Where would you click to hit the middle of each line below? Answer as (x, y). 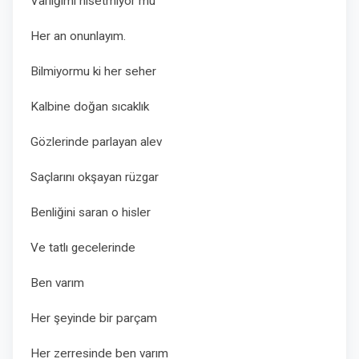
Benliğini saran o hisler (91, 212)
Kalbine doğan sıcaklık (90, 107)
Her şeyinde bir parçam (94, 318)
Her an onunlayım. (78, 36)
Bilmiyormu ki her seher (93, 71)
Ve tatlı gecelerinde (83, 248)
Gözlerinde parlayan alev (96, 142)
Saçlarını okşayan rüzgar (95, 177)
